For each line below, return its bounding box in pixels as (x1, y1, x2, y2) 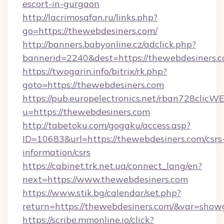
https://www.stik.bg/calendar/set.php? (22, 187, 181, 198)
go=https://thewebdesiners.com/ (22, 25, 157, 36)
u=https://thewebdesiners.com (22, 106, 150, 117)
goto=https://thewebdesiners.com (22, 79, 164, 90)
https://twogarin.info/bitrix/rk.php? (22, 65, 167, 77)
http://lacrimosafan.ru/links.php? (22, 11, 157, 23)
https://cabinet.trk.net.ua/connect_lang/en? (22, 160, 202, 171)
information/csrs (22, 146, 90, 158)
